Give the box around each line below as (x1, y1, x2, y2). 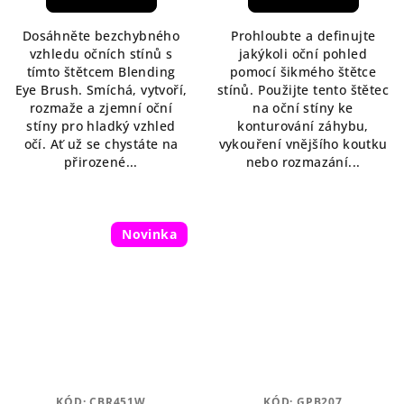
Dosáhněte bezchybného (22, 26, 180, 44)
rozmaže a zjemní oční (29, 98, 173, 116)
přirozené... (64, 152, 138, 170)
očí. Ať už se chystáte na (23, 134, 179, 152)
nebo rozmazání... (245, 152, 361, 170)
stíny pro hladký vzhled (26, 116, 176, 134)
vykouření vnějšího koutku (218, 134, 388, 152)
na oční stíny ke (252, 98, 353, 116)
